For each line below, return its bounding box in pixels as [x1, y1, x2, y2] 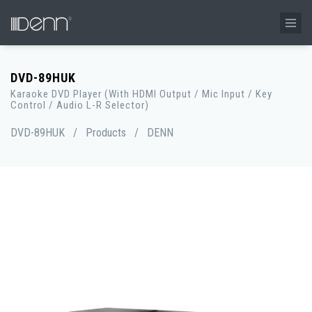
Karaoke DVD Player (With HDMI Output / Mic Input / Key [10, 88, 272, 100]
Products [86, 126, 126, 139]
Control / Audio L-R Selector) [10, 99, 149, 111]
